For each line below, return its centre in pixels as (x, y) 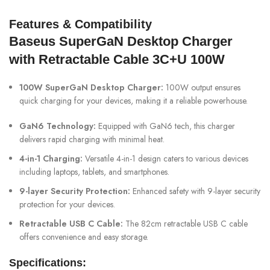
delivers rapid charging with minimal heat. (92, 139)
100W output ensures (202, 87)
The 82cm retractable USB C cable (185, 223)
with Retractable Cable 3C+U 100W (117, 59)
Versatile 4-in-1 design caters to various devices (165, 158)
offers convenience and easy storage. (84, 237)
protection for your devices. (67, 204)
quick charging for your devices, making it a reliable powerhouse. (133, 100)
